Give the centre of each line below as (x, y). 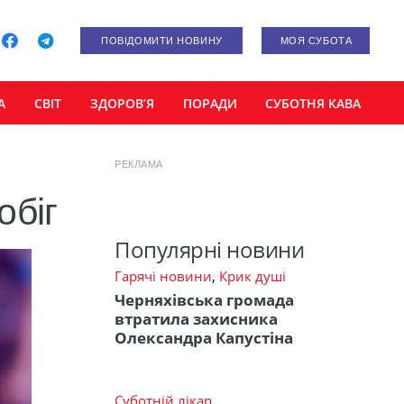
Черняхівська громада (204, 299)
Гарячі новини (163, 276)
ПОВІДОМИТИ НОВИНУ (162, 41)
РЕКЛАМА (139, 164)
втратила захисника (196, 318)
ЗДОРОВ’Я (122, 103)
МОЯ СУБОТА (316, 41)
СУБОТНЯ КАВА (313, 103)
